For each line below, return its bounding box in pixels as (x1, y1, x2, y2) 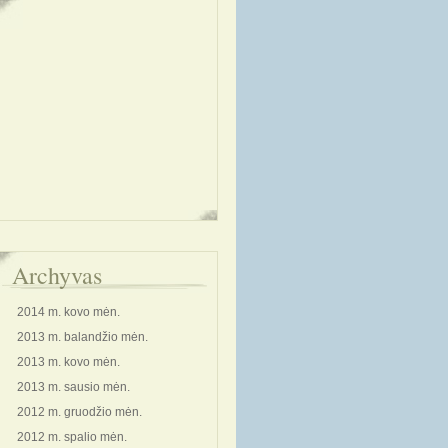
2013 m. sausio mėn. (17, 380, 130, 394)
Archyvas (12, 259, 102, 291)
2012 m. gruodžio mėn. (17, 405, 142, 419)
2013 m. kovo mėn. (17, 355, 120, 369)
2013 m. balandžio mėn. (17, 330, 148, 344)
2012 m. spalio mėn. (17, 430, 127, 444)
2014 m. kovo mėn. (17, 305, 120, 319)
